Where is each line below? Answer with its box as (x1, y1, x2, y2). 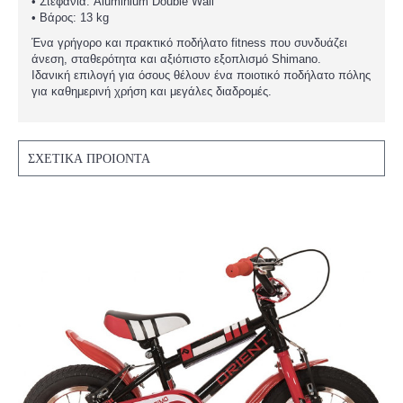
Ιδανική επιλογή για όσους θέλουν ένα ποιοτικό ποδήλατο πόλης (31, 68, 371, 82)
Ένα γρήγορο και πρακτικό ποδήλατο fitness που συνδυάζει (31, 36, 347, 49)
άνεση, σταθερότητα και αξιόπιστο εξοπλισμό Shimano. (31, 52, 321, 66)
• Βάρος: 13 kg (31, 11, 109, 24)
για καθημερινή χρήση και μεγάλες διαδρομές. (31, 85, 272, 98)
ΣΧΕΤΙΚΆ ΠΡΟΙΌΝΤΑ (28, 150, 150, 166)
